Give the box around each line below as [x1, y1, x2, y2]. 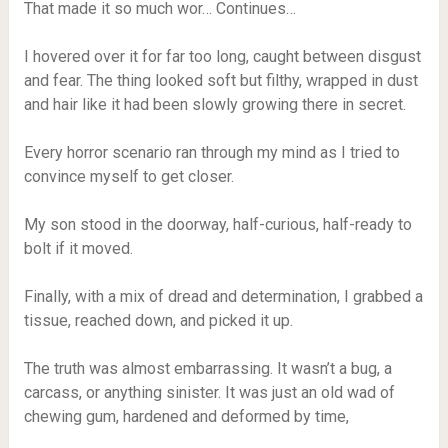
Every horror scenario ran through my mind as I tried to [23, 143, 400, 162]
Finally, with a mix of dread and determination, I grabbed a [23, 287, 423, 306]
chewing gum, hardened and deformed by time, [23, 407, 349, 426]
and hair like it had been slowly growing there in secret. [23, 95, 406, 114]
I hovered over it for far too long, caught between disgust [23, 47, 421, 66]
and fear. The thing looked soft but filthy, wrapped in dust [23, 71, 418, 90]
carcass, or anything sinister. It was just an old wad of [23, 383, 395, 402]
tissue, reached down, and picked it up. [23, 311, 293, 330]
